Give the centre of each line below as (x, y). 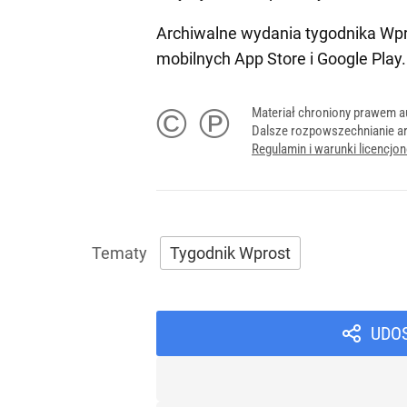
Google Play (359, 58)
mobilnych (195, 58)
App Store (270, 58)
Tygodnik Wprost (230, 253)
